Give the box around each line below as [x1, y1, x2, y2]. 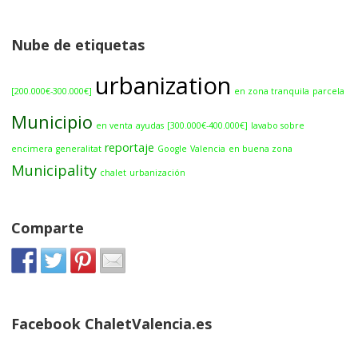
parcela [312, 86, 345, 97]
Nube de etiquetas [11, 34, 145, 54]
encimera [11, 143, 54, 155]
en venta [96, 120, 133, 132]
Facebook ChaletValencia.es [11, 313, 213, 333]
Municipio [11, 110, 93, 134]
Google [157, 143, 188, 155]
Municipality [11, 161, 97, 181]
